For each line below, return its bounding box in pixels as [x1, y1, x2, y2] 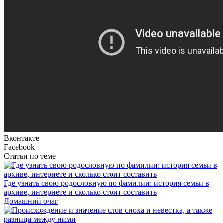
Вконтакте [4, 133, 39, 142]
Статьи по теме [4, 151, 56, 160]
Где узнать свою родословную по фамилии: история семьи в [4, 178, 209, 187]
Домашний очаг [4, 196, 58, 205]
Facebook [4, 142, 35, 151]
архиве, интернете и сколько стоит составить [4, 187, 157, 196]
